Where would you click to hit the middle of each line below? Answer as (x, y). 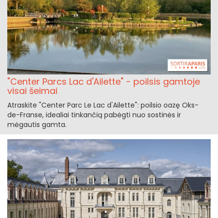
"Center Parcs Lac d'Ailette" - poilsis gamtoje (104, 81)
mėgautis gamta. (37, 124)
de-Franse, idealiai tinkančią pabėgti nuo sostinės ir (94, 115)
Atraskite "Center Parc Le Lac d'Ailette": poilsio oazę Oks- (103, 105)
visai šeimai (32, 91)
